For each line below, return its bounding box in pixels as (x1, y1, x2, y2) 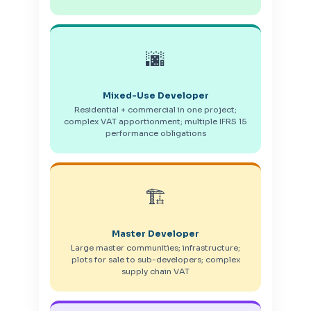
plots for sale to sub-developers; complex (71, 254, 240, 264)
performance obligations (105, 128, 206, 138)
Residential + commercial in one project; (74, 104, 237, 115)
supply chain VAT (121, 266, 190, 276)
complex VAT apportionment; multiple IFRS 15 (64, 116, 247, 126)
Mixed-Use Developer (102, 90, 209, 101)
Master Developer (112, 228, 199, 239)
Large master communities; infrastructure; (71, 242, 240, 253)
